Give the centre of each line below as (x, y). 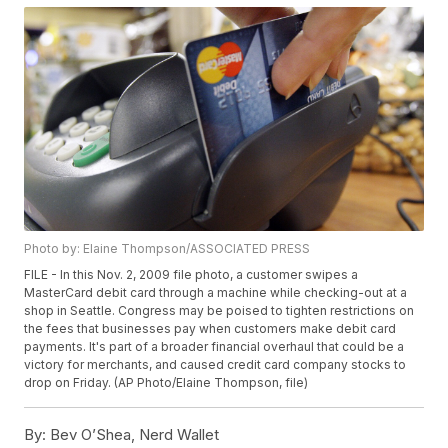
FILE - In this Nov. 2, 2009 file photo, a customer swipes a (191, 275)
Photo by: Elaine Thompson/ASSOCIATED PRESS (167, 249)
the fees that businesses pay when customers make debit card (210, 329)
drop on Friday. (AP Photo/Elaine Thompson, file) (166, 383)
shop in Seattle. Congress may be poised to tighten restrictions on (219, 311)
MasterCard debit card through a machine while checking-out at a (216, 293)
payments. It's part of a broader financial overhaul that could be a (214, 347)
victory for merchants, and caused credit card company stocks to (215, 365)
